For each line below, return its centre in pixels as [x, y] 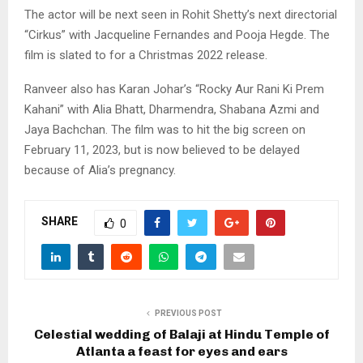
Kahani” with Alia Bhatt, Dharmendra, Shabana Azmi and [172, 109]
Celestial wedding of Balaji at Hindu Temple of [181, 334]
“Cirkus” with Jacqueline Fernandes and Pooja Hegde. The [177, 34]
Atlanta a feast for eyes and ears [181, 351]
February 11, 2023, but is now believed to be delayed [162, 149]
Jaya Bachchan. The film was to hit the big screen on [165, 129]
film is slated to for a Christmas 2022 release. [146, 55]
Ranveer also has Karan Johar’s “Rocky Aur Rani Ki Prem [174, 89]
